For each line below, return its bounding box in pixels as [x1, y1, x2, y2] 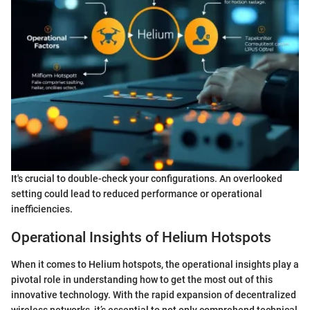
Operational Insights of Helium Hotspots [11, 229, 271, 246]
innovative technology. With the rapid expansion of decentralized [11, 289, 296, 300]
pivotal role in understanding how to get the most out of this [11, 273, 273, 285]
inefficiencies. [11, 203, 73, 215]
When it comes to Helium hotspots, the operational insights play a [11, 258, 299, 270]
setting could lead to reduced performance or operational [11, 188, 262, 200]
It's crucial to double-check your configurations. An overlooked [11, 173, 282, 185]
